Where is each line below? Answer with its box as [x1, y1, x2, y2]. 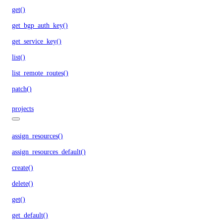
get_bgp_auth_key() [12, 21, 68, 29]
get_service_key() [12, 37, 61, 45]
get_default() [12, 211, 48, 219]
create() [12, 164, 33, 171]
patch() [12, 85, 32, 93]
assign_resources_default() [12, 148, 86, 156]
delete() [12, 179, 33, 187]
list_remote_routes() [12, 69, 68, 77]
